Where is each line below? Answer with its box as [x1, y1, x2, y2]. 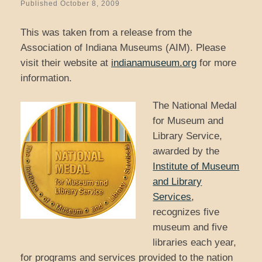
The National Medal [153, 100, 237, 112]
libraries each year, [153, 237, 237, 249]
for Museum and [153, 115, 224, 127]
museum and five [153, 222, 228, 233]
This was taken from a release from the [20, 27, 192, 39]
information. [20, 73, 72, 84]
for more [196, 57, 236, 69]
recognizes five [153, 206, 220, 218]
